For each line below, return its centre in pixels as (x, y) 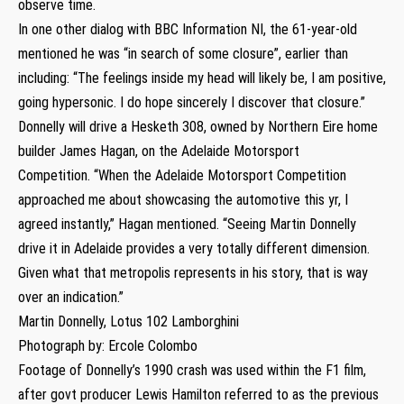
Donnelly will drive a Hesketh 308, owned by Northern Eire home (198, 126)
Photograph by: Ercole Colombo (108, 345)
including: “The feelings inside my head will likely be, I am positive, (202, 78)
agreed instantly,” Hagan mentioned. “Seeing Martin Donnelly (187, 224)
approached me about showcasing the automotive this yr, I (183, 199)
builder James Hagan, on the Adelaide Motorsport (159, 151)
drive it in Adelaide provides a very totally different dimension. (194, 248)
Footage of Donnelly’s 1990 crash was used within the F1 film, (192, 370)
